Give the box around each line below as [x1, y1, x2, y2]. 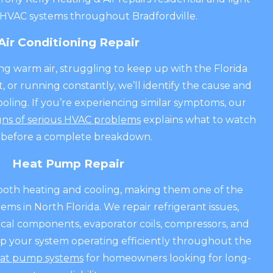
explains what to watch [141, 114, 256, 126]
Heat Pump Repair [12, 156, 124, 171]
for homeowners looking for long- [83, 252, 251, 264]
